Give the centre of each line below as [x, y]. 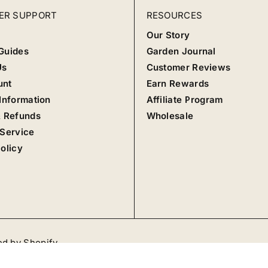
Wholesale [170, 116]
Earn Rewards [178, 83]
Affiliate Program [185, 100]
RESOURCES [174, 16]
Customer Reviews [188, 67]
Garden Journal [181, 51]
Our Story [168, 35]
